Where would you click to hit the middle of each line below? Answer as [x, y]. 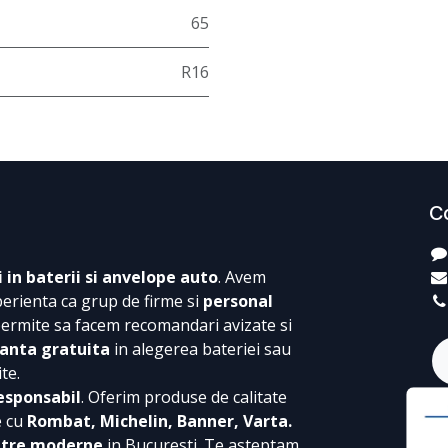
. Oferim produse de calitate [184, 397]
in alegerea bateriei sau [200, 349]
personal [238, 301]
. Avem [242, 277]
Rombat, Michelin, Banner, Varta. [159, 421]
